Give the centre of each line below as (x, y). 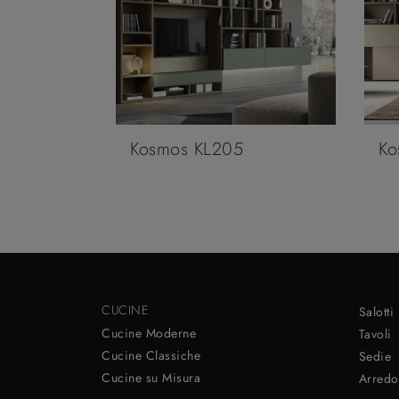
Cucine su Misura (151, 377)
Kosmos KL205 (187, 149)
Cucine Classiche (151, 355)
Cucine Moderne (149, 333)
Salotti (376, 311)
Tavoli (375, 334)
